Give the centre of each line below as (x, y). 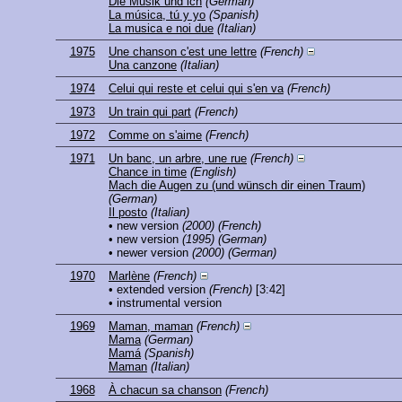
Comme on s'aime (155, 135)
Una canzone (143, 66)
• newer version (149, 253)
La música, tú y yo (157, 15)
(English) (213, 172)
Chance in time (148, 172)
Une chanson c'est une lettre (183, 52)
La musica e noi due (161, 29)
